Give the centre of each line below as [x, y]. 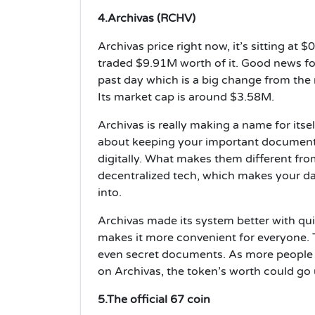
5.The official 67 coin [155, 299]
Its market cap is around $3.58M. [187, 97]
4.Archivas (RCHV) [148, 18]
